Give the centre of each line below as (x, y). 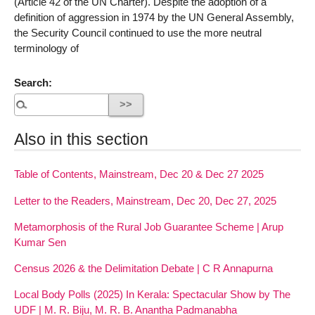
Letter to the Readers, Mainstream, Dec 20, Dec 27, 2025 (145, 200)
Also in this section (81, 140)
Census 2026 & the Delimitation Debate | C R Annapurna (143, 269)
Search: (33, 82)
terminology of (46, 48)
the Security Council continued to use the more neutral (138, 32)
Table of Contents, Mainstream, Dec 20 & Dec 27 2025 (139, 174)
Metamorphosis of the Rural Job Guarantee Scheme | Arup (149, 226)
